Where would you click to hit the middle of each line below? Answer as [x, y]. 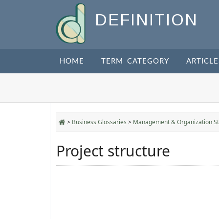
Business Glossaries [99, 122]
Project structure [113, 151]
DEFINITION [146, 20]
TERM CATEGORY [135, 61]
